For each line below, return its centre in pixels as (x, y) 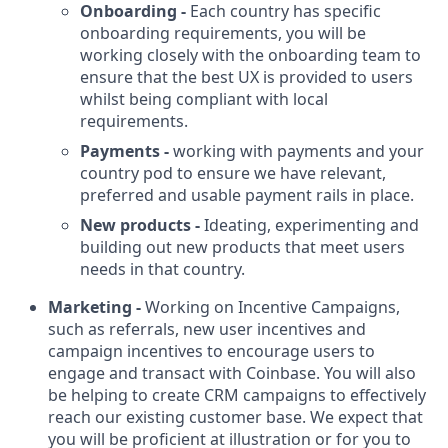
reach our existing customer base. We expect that (235, 417)
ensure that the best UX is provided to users (246, 77)
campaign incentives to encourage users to (211, 351)
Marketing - (94, 307)
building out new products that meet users (242, 247)
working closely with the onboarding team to (250, 55)
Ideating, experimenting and (309, 225)
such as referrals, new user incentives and (207, 329)
